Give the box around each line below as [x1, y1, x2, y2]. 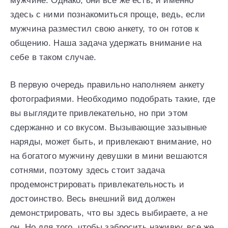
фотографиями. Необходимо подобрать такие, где [10, 94, 215, 104]
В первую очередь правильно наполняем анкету [10, 80, 205, 90]
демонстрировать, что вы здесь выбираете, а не [10, 208, 208, 218]
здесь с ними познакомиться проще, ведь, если [10, 10, 206, 20]
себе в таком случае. [10, 52, 96, 63]
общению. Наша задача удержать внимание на [10, 38, 202, 48]
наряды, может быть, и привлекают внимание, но [10, 137, 211, 147]
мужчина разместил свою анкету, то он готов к [10, 24, 199, 34]
